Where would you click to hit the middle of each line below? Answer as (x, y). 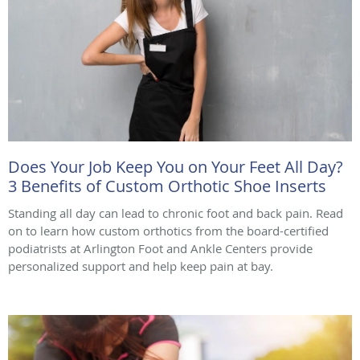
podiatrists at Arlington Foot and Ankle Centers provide (160, 249)
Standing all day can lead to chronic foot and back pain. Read (176, 213)
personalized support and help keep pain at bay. (141, 266)
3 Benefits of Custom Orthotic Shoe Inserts (167, 186)
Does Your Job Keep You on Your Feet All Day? (176, 167)
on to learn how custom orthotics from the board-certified (168, 231)
